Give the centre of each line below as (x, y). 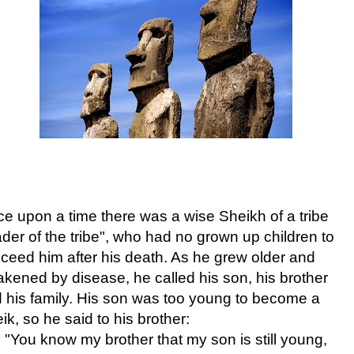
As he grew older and (243, 257)
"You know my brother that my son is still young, (166, 339)
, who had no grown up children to (220, 236)
